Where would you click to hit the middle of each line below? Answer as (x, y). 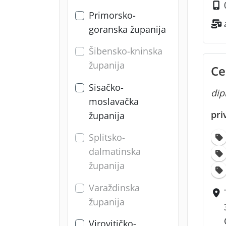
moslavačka (114, 101)
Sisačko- (106, 87)
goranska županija (127, 30)
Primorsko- (112, 15)
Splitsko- (107, 137)
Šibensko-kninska (126, 51)
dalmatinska (115, 152)
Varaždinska (114, 187)
